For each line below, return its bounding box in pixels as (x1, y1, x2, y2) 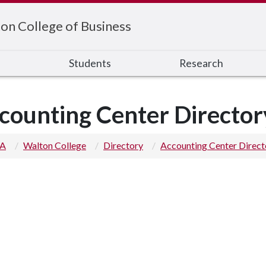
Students (69, 57, 112, 69)
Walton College (23, 140, 86, 151)
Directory (103, 140, 143, 151)
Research (179, 57, 223, 69)
